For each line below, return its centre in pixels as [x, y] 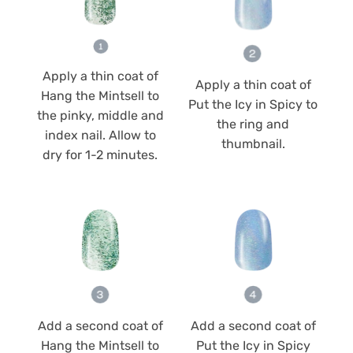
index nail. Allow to [100, 135]
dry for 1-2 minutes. [100, 154]
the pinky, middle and [100, 115]
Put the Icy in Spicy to [253, 105]
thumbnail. [253, 144]
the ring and [253, 124]
